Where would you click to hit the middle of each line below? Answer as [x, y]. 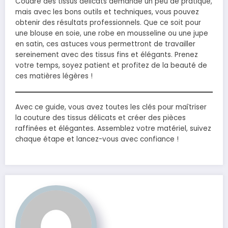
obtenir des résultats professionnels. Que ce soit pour [108, 23]
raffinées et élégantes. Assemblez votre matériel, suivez [113, 128]
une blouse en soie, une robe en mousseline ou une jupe [112, 34]
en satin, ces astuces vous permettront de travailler [105, 44]
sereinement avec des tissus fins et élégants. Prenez [107, 55]
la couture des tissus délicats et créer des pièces [101, 118]
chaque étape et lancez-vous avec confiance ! [97, 139]
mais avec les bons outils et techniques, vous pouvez [107, 12]
